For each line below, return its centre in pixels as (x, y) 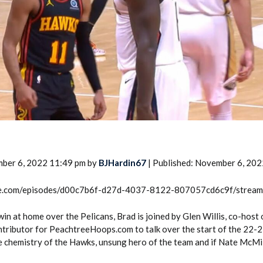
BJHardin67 (122, 162)
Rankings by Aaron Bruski (160, 119)
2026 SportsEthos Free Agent (169, 109)
